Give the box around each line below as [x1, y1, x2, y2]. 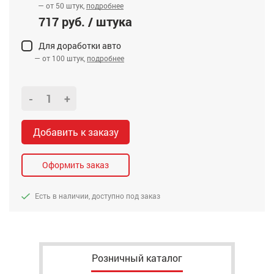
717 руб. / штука [39, 13, 132, 29]
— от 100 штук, [34, 53, 87, 63]
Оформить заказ [42, 159, 109, 171]
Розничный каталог [92, 251, 182, 264]
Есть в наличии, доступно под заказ [35, 191, 160, 201]
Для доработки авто [39, 40, 121, 51]
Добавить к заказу [32, 125, 119, 138]
